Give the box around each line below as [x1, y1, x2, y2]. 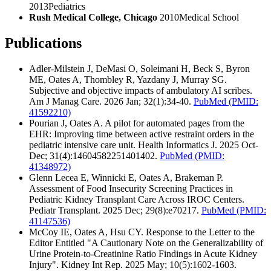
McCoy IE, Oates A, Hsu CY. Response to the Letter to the [29, 226, 255, 237]
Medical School [179, 11, 239, 22]
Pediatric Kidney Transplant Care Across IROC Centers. [29, 194, 244, 204]
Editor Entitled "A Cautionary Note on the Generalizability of [29, 237, 263, 248]
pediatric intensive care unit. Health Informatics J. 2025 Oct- [29, 139, 258, 150]
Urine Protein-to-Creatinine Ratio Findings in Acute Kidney [29, 248, 257, 259]
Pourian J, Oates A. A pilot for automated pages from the [29, 117, 244, 128]
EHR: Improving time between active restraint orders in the [29, 128, 254, 139]
